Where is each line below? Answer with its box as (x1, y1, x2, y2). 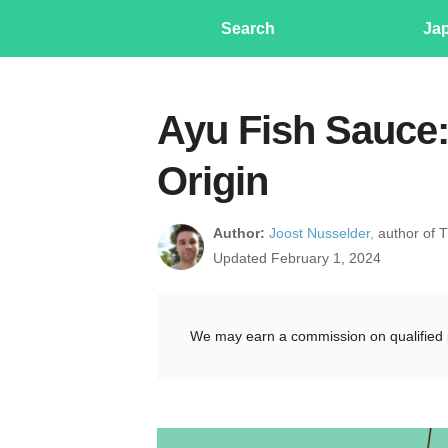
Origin (157, 159, 268, 203)
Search (221, 20, 275, 37)
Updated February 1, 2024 (213, 250, 381, 266)
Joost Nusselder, (269, 225, 374, 241)
